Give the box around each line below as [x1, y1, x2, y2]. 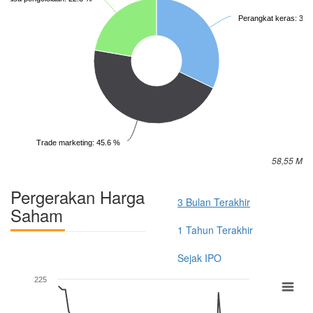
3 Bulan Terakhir [177, 194, 250, 209]
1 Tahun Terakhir [177, 222, 253, 237]
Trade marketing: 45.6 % [36, 138, 120, 147]
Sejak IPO [177, 250, 221, 265]
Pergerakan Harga [10, 184, 145, 209]
